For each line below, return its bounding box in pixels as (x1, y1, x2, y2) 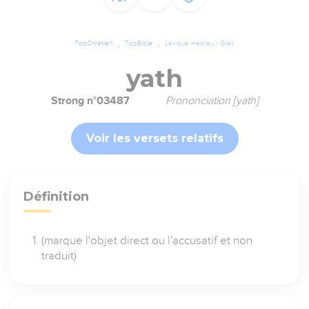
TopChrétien (74, 39, 112, 48)
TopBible (125, 39, 152, 48)
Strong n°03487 (50, 94, 130, 108)
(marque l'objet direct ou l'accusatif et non (41, 234, 253, 248)
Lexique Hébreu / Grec (165, 39, 235, 48)
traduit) (41, 249, 77, 263)
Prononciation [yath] (165, 94, 259, 108)
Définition (23, 189, 90, 205)
